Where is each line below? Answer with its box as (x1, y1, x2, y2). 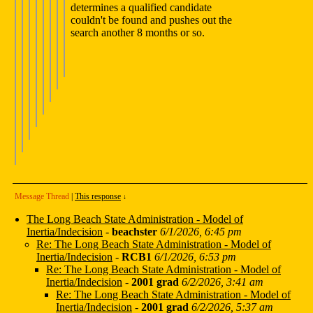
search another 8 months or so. (71, 27, 205, 39)
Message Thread (15, 191, 69, 202)
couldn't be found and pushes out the (71, 14, 232, 27)
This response (75, 191, 121, 202)
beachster (112, 226, 157, 238)
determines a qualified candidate (71, 1, 212, 14)
